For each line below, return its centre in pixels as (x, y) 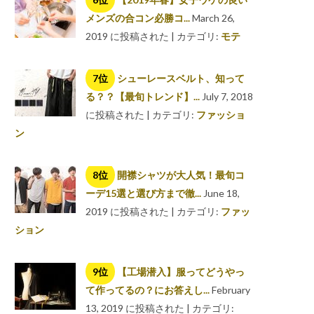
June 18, (221, 193)
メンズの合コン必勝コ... (138, 18)
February (231, 290)
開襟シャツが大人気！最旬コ (181, 175)
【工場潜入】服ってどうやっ (181, 272)
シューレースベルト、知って (181, 78)
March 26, (213, 18)
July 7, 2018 (227, 96)
